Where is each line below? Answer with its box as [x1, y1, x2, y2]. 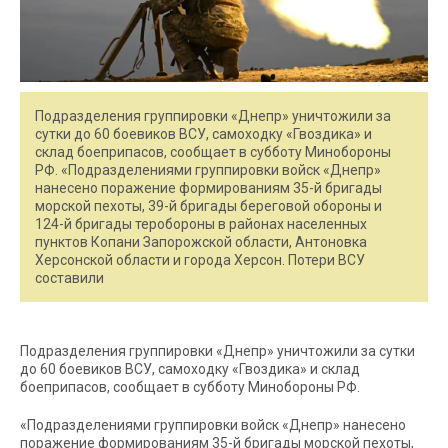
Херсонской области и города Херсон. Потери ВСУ [35, 251, 365, 268]
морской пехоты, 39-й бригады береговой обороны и [35, 197, 382, 214]
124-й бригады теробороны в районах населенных [35, 215, 367, 232]
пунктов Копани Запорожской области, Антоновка [35, 233, 367, 250]
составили [35, 269, 104, 286]
